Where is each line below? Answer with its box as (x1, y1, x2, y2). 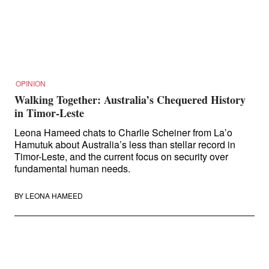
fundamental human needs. (14, 162, 130, 175)
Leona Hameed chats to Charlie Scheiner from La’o (14, 125, 232, 139)
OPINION (16, 78, 46, 88)
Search (30, 6, 63, 20)
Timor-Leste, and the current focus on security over (14, 150, 228, 163)
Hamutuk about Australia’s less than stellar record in (14, 138, 235, 151)
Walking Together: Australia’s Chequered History (14, 92, 246, 107)
